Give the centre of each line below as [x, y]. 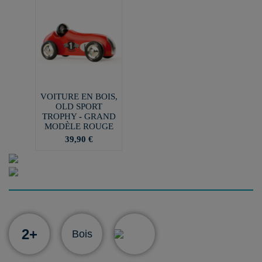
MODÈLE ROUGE [79, 126]
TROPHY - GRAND [79, 116]
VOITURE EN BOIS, [79, 96]
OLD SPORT [79, 106]
